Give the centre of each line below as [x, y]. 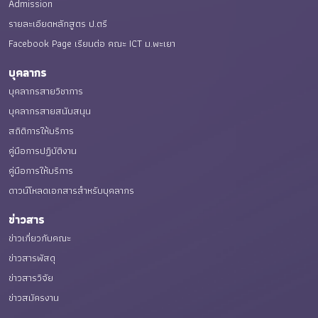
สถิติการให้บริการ [41, 131]
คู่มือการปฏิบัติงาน [43, 150]
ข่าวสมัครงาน [34, 297]
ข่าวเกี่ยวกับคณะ [40, 238]
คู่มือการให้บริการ [41, 170]
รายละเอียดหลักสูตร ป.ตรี [58, 23]
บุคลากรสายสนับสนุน [50, 111]
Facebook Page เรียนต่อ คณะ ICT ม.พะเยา [92, 43]
